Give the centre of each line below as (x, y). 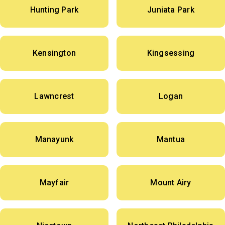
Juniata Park (171, 10)
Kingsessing (171, 53)
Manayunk (54, 140)
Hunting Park (54, 10)
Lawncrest (54, 96)
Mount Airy (171, 183)
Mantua (171, 140)
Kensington (54, 53)
